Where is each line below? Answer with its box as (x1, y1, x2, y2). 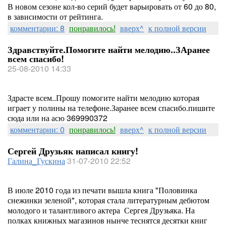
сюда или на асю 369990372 (8, 112, 107, 124)
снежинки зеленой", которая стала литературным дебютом (8, 194, 209, 206)
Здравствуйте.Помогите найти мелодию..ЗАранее (8, 43, 210, 56)
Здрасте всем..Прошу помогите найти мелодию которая (8, 92, 199, 103)
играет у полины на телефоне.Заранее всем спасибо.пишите (8, 102, 215, 114)
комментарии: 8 (10, 22, 65, 34)
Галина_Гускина (8, 155, 65, 166)
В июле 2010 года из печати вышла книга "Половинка (8, 184, 197, 196)
